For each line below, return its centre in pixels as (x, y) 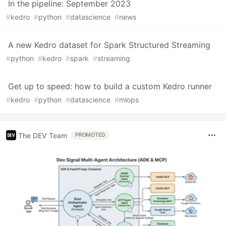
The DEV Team (43, 135)
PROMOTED (91, 135)
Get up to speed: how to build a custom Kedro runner (110, 87)
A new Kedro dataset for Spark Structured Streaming (109, 45)
